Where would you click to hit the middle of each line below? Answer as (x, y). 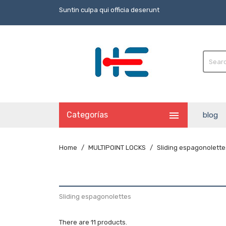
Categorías (87, 115)
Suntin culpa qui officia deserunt (109, 10)
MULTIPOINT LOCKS (117, 148)
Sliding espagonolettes (95, 196)
